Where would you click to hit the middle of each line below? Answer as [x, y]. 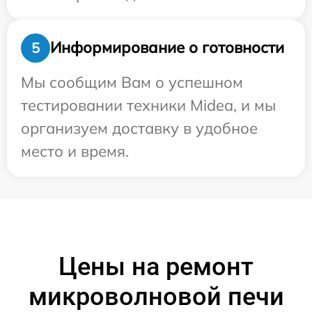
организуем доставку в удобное [139, 128]
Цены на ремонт [156, 266]
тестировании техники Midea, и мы [148, 105]
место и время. [75, 151]
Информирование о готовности [167, 48]
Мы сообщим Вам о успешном [132, 82]
